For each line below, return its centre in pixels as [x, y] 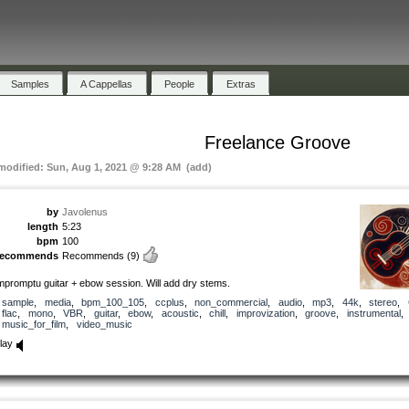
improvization [265, 313]
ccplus [169, 302]
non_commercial [231, 302]
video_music [104, 324]
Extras [241, 84]
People [180, 84]
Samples [30, 84]
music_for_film [34, 324]
